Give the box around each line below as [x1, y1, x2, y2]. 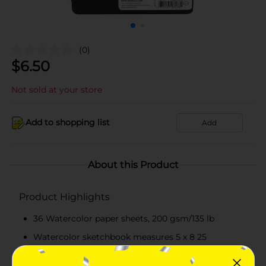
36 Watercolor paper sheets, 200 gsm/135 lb [33, 213, 214, 224]
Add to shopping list [26, 117, 110, 128]
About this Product [87, 159, 179, 170]
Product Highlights [19, 191, 110, 202]
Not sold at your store [11, 84, 102, 95]
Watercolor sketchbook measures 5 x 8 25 [33, 231, 207, 242]
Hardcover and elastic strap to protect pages [33, 249, 218, 261]
